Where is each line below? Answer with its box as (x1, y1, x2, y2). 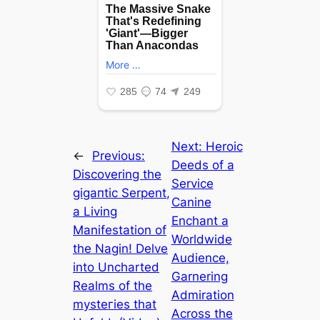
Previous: (92, 148, 146, 163)
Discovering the (73, 166, 162, 181)
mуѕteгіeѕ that (73, 296, 157, 311)
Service (171, 176, 214, 191)
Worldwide (171, 231, 232, 246)
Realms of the (73, 278, 153, 293)
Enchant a (171, 213, 229, 228)
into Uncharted (73, 259, 160, 274)
